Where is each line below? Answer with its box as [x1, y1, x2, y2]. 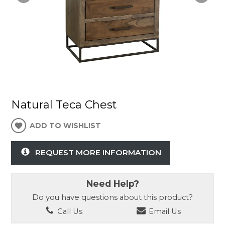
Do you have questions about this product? [32, 192, 193, 202]
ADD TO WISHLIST [30, 121, 101, 131]
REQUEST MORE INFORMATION [35, 147, 161, 157]
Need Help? [86, 178, 139, 189]
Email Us [147, 206, 181, 216]
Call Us [55, 206, 82, 216]
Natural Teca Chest [11, 98, 118, 112]
